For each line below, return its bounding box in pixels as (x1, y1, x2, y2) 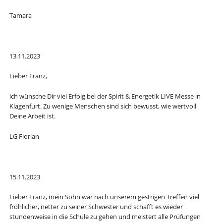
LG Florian (9, 132, 39, 141)
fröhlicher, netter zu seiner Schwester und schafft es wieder (9, 202, 183, 212)
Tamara (9, 11, 32, 20)
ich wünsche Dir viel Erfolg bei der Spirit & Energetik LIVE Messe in (9, 92, 201, 101)
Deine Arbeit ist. (9, 111, 55, 121)
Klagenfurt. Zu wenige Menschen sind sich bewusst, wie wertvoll (9, 102, 196, 111)
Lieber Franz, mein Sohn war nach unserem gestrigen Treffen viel (9, 192, 199, 202)
